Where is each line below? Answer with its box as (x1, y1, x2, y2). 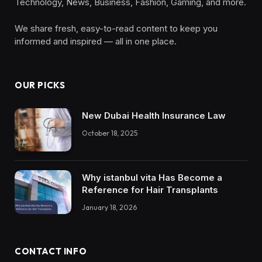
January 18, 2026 (82, 203, 137, 212)
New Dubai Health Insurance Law (82, 109, 226, 121)
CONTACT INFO (15, 245, 87, 257)
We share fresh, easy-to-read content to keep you (15, 22, 218, 34)
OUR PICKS (15, 79, 65, 91)
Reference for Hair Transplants (82, 184, 218, 196)
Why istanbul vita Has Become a (82, 172, 222, 184)
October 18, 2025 (82, 128, 137, 137)
